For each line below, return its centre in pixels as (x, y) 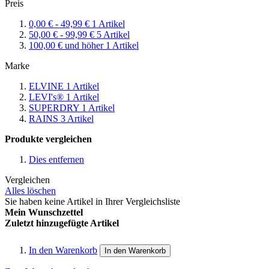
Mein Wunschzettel (44, 212)
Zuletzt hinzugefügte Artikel (62, 223)
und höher (84, 45)
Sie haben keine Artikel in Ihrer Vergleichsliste (92, 201)
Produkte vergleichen (48, 139)
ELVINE (47, 86)
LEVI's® (47, 97)
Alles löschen (30, 190)
